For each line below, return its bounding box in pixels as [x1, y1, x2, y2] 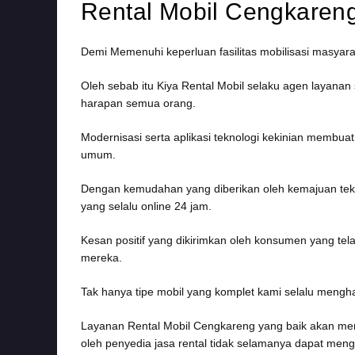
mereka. [81, 250, 122, 264]
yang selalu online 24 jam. [81, 199, 212, 212]
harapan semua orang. [81, 96, 196, 109]
